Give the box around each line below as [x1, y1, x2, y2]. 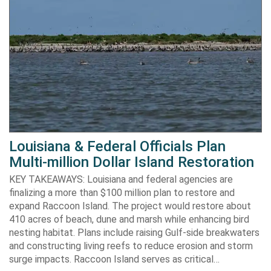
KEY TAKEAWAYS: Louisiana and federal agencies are [9, 174, 233, 185]
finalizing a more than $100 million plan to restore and [9, 187, 235, 198]
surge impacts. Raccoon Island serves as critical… [9, 253, 220, 265]
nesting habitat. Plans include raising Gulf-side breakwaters [9, 227, 260, 238]
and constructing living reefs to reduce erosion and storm [9, 240, 253, 252]
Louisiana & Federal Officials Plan [9, 138, 226, 155]
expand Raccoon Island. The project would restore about [9, 200, 251, 212]
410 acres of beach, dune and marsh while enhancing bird [9, 214, 249, 225]
